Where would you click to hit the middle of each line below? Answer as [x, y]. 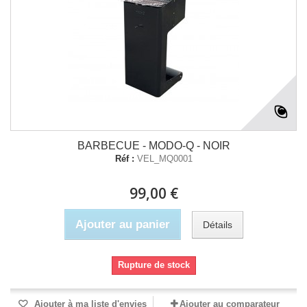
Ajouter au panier [122, 224]
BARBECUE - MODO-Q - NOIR [153, 146]
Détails [217, 224]
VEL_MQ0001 [164, 159]
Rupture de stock [153, 265]
